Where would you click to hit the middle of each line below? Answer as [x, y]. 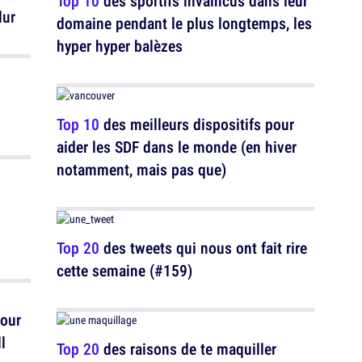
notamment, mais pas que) [141, 169]
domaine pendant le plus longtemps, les [184, 23]
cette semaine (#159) [124, 270]
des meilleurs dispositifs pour [197, 124]
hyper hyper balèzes [120, 46]
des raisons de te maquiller [188, 349]
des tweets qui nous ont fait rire [203, 248]
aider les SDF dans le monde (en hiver [177, 147]
